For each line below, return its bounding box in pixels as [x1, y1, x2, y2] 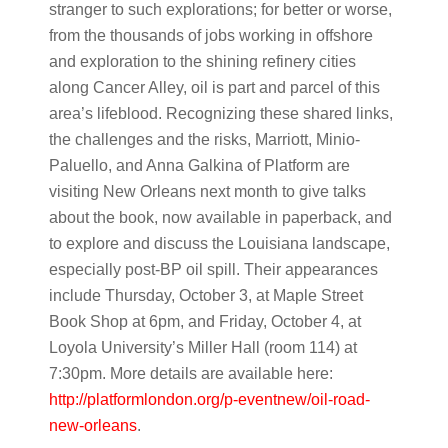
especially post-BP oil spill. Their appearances [48, 261, 378, 278]
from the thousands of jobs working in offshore [48, 27, 373, 44]
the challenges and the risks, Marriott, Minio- [48, 131, 360, 148]
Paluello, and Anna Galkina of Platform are [48, 157, 350, 174]
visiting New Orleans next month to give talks [48, 183, 366, 200]
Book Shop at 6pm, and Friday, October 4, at [48, 313, 361, 330]
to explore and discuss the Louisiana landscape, [48, 235, 390, 252]
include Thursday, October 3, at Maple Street [48, 287, 363, 304]
